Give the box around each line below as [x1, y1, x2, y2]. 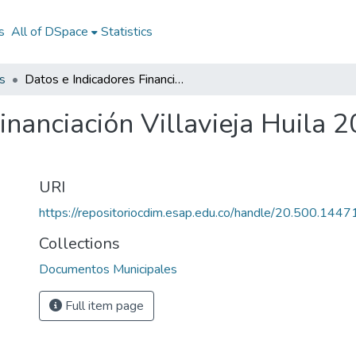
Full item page [62, 297, 144, 315]
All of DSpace [10, 23, 88, 41]
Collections [39, 233, 120, 254]
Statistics [100, 23, 153, 41]
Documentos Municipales [39, 261, 177, 278]
